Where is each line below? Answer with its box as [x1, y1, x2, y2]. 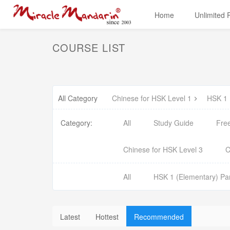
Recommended [134, 212, 184, 222]
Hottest [95, 212, 119, 222]
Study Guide [154, 118, 194, 128]
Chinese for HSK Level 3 [123, 144, 203, 155]
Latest [60, 212, 80, 222]
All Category [58, 93, 98, 103]
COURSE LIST [52, 40, 125, 55]
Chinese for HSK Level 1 [112, 93, 191, 103]
